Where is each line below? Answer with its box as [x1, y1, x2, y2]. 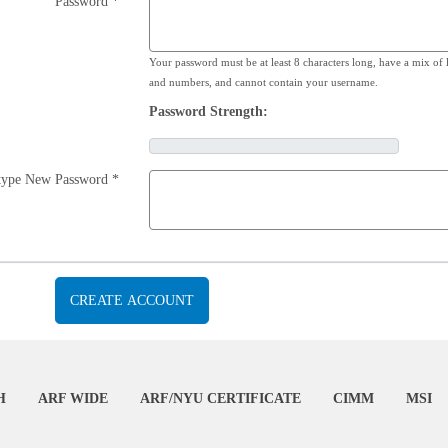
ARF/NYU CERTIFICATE [140, 391, 301, 406]
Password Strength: [149, 104, 269, 119]
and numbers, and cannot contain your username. [149, 76, 379, 88]
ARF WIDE [38, 391, 108, 406]
